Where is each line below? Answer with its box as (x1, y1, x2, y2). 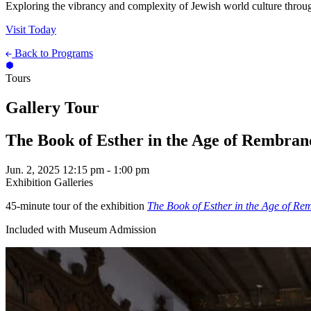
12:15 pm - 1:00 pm (62, 163, 149, 176)
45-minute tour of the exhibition (6, 199, 147, 212)
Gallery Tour (6, 99, 99, 117)
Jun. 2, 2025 (6, 163, 60, 176)
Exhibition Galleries (6, 176, 93, 188)
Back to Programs (15, 47, 93, 60)
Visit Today (6, 24, 56, 36)
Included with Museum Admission (6, 223, 156, 235)
